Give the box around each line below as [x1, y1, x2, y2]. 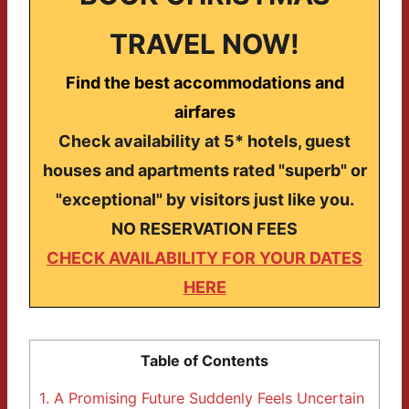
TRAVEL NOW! [110, 27, 299, 61]
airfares [173, 102, 236, 122]
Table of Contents [141, 351, 268, 371]
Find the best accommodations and [65, 73, 344, 93]
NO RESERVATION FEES [111, 219, 298, 239]
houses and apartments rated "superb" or [42, 161, 367, 181]
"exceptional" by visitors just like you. [55, 190, 354, 210]
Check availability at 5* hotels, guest [58, 131, 351, 152]
